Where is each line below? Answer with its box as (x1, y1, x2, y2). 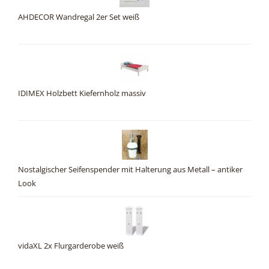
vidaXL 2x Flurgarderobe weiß (18, 241, 124, 252)
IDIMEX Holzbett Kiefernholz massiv (18, 88, 146, 99)
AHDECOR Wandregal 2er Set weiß (18, 12, 139, 23)
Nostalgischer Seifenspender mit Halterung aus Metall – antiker (18, 165, 243, 175)
